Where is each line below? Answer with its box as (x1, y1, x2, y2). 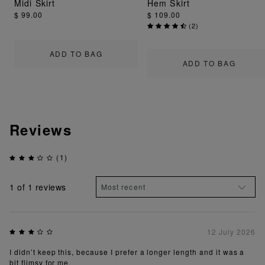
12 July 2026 (207, 227, 256, 237)
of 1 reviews (14, 180, 66, 193)
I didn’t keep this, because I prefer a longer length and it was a (9, 247, 245, 257)
